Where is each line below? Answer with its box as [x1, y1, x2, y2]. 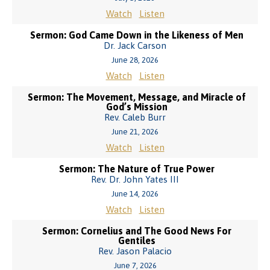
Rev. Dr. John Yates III [91, 174, 179, 184]
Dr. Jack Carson [104, 40, 166, 51]
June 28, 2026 [111, 55, 159, 64]
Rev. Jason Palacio [98, 246, 172, 256]
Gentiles [118, 235, 155, 246]
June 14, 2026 [111, 189, 159, 198]
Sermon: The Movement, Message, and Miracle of [27, 92, 246, 102]
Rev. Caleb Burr [104, 112, 166, 122]
